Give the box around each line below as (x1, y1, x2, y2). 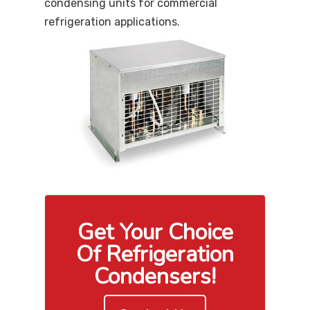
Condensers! (94, 261, 216, 291)
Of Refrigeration (76, 239, 234, 269)
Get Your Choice (77, 217, 233, 247)
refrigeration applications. (44, 15, 180, 28)
